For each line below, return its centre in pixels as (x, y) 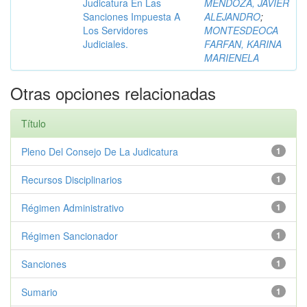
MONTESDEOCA (241, 30)
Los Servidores (115, 30)
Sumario (39, 292)
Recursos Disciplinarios (72, 180)
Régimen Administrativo (73, 208)
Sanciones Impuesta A (132, 16)
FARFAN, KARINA (243, 44)
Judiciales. (106, 44)
